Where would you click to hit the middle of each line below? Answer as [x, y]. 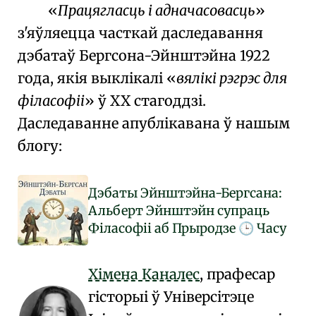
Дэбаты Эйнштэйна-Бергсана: [185, 193]
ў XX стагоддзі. [150, 101]
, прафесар [237, 274]
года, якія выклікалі [92, 78]
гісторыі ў [126, 297]
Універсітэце [209, 297]
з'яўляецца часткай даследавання [140, 33]
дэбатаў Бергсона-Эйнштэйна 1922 [144, 55]
